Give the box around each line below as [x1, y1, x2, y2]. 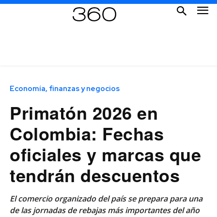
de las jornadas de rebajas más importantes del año [10, 204, 200, 216]
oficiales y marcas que [10, 141, 201, 167]
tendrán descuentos [10, 162, 180, 187]
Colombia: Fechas [10, 120, 164, 146]
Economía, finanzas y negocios [10, 83, 120, 93]
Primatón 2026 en [10, 99, 158, 125]
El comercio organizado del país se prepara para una [10, 193, 202, 204]
